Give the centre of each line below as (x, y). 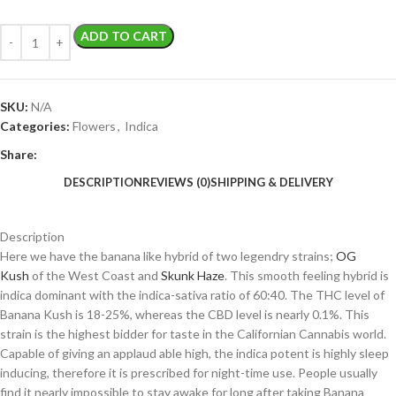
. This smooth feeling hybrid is (307, 276)
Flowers (94, 126)
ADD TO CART (124, 36)
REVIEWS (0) (176, 182)
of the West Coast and (95, 276)
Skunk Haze (193, 276)
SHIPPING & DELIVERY (271, 182)
